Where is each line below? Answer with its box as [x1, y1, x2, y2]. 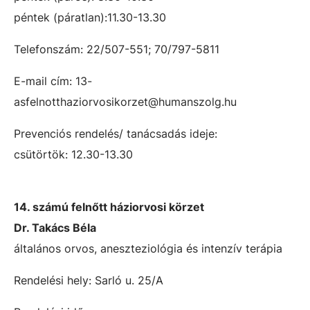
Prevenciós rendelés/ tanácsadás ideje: [14, 127, 217, 140]
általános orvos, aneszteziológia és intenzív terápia [14, 241, 282, 255]
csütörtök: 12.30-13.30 [14, 147, 133, 161]
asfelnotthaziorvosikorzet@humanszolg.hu [14, 95, 237, 109]
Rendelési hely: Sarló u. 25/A [14, 273, 163, 287]
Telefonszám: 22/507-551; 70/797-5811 [14, 42, 219, 56]
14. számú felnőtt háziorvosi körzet [14, 200, 204, 214]
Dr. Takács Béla [14, 221, 96, 235]
